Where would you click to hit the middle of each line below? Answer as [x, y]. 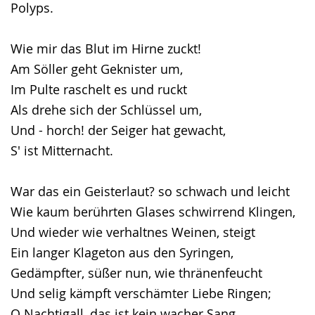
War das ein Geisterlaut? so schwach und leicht [150, 191]
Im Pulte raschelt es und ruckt [99, 89]
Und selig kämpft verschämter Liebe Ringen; [141, 293]
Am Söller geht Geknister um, [97, 69]
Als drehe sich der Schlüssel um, [106, 110]
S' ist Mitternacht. [62, 150]
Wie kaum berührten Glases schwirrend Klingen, [153, 212]
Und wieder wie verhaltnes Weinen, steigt [133, 232]
